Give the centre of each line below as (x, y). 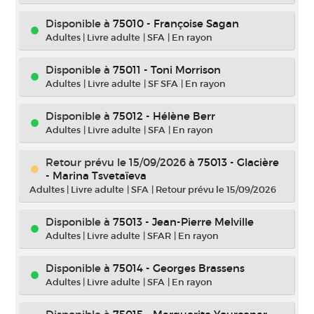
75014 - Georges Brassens (179, 268)
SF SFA (163, 84)
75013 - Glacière (238, 162)
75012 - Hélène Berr (164, 116)
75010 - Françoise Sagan (176, 23)
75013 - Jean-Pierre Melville (183, 222)
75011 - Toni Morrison (167, 70)
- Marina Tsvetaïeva (96, 176)
